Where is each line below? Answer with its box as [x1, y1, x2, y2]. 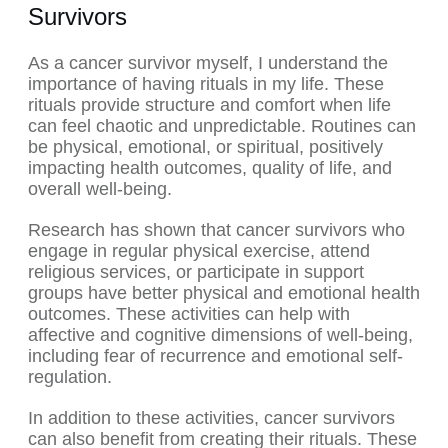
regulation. [28, 367, 112, 388]
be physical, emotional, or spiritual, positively [28, 137, 383, 158]
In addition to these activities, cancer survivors [28, 408, 395, 429]
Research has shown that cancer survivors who [28, 220, 405, 241]
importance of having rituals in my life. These [28, 74, 384, 95]
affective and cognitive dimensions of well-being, [28, 325, 413, 346]
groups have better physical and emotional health [28, 283, 420, 304]
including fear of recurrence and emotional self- [28, 346, 403, 367]
